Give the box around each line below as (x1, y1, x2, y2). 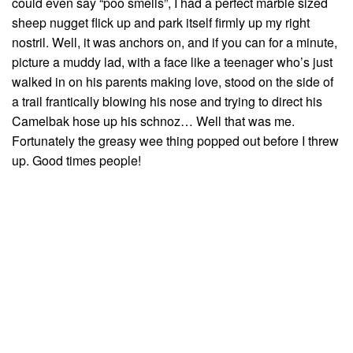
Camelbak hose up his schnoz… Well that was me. (12, 112, 295, 131)
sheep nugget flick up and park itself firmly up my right (12, 13, 310, 32)
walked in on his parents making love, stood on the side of (12, 72, 333, 91)
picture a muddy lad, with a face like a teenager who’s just (12, 53, 333, 72)
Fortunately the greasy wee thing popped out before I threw (12, 132, 339, 150)
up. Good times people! (12, 151, 141, 170)
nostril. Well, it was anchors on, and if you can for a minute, (12, 33, 337, 52)
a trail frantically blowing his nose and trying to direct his (12, 92, 322, 111)
